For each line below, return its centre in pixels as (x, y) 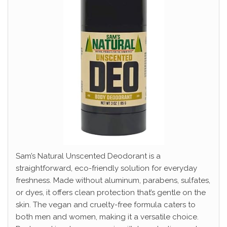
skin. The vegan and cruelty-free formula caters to (106, 204)
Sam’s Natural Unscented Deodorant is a (88, 156)
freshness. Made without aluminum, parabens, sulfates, (113, 180)
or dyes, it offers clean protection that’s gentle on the (111, 192)
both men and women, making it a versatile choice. (107, 217)
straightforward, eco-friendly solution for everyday (106, 168)
